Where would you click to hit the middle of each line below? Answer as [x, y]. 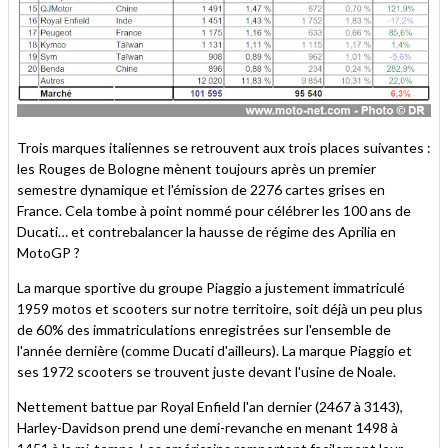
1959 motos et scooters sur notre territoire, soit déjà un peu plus [220, 308]
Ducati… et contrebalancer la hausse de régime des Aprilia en [206, 231]
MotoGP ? [48, 252]
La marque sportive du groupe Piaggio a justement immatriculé [211, 287]
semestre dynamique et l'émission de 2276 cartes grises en [201, 189]
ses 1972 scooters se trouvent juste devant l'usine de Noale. [206, 371]
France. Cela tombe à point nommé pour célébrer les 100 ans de [214, 210]
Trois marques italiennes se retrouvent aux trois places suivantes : [224, 147]
